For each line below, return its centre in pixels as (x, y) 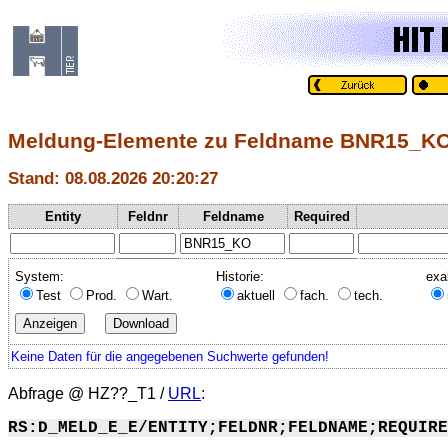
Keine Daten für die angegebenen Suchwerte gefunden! (170, 356)
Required (322, 216)
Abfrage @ (48, 393)
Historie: (240, 276)
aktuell (258, 295)
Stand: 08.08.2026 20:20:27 (113, 178)
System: (39, 276)
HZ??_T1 (122, 393)
